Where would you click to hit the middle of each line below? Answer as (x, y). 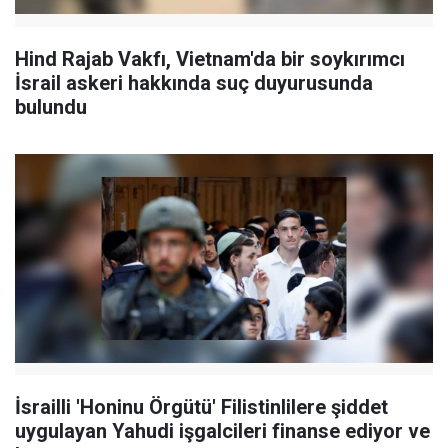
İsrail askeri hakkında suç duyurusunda (194, 82)
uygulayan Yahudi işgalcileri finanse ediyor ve (222, 431)
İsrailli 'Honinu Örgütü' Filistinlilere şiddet (201, 407)
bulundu (51, 106)
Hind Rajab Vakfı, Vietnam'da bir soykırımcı (210, 58)
